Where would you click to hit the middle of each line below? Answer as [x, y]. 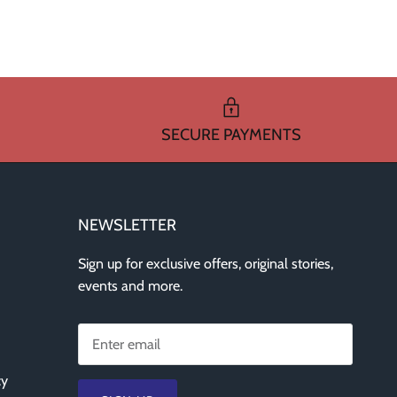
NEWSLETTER [127, 225]
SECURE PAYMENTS [232, 135]
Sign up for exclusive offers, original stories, [206, 264]
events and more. [130, 286]
